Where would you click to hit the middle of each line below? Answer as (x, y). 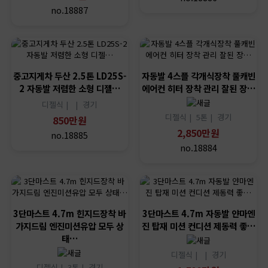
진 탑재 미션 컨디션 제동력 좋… (198, 226)
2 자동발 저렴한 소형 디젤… (69, 89)
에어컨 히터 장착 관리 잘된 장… (198, 89)
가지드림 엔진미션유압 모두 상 (69, 226)
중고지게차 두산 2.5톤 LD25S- (69, 76)
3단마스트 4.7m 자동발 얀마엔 (198, 214)
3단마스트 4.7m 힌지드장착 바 (70, 214)
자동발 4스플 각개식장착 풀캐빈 (198, 76)
